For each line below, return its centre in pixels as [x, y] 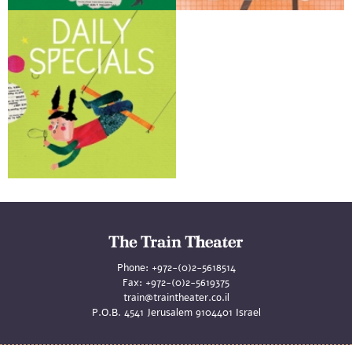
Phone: [132, 268]
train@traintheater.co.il [176, 297]
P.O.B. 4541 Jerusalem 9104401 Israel [176, 312]
